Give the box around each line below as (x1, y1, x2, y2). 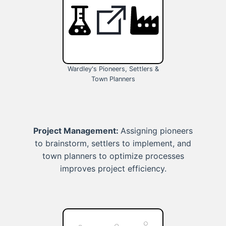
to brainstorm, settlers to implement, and (35, 138, 191, 149)
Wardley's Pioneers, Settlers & (67, 65, 159, 73)
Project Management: (33, 126, 121, 136)
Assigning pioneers (121, 126, 193, 136)
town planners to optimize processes (42, 151, 184, 161)
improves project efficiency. (60, 163, 166, 174)
